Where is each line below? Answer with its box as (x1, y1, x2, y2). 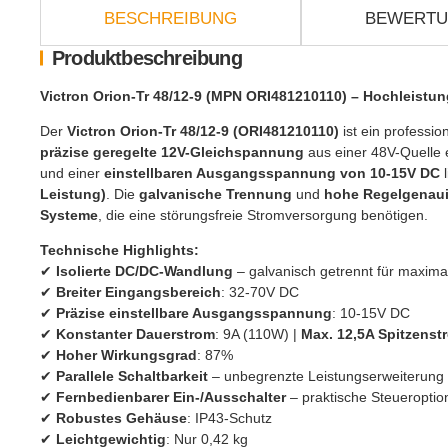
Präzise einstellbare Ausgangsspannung (56, 304, 332, 321)
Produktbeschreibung (52, 46, 242, 69)
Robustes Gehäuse (56, 409, 187, 426)
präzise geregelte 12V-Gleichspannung (40, 143, 304, 160)
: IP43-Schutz (187, 409, 272, 426)
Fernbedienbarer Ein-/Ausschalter (56, 388, 286, 405)
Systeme (40, 206, 98, 223)
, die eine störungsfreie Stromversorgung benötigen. (98, 206, 428, 223)
